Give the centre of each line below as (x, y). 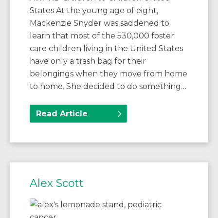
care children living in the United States (106, 49)
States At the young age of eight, (94, 11)
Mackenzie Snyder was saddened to (100, 23)
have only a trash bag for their (88, 61)
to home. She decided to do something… (108, 87)
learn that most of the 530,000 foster (102, 36)
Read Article (62, 114)
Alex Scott (57, 183)
